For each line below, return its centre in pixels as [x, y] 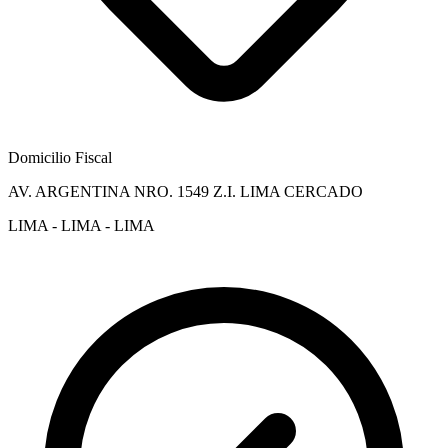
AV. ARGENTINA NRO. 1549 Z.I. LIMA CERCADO [185, 191]
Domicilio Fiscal [60, 157]
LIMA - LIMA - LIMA [81, 225]
